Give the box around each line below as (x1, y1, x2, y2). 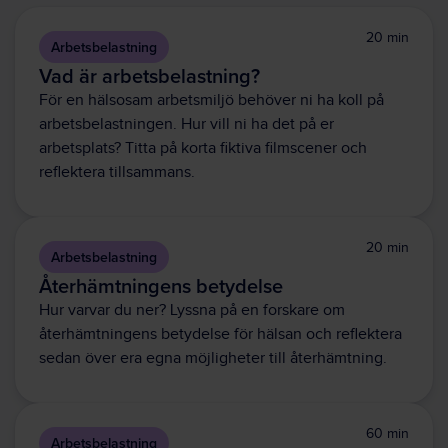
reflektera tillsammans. (39, 163, 195, 182)
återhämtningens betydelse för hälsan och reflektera (39, 325, 402, 344)
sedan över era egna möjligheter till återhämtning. (39, 349, 387, 368)
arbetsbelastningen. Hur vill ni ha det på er (39, 115, 334, 134)
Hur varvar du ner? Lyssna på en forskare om (39, 301, 345, 320)
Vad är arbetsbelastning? (39, 61, 260, 90)
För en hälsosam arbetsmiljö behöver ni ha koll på (39, 91, 384, 110)
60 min (366, 426, 409, 442)
